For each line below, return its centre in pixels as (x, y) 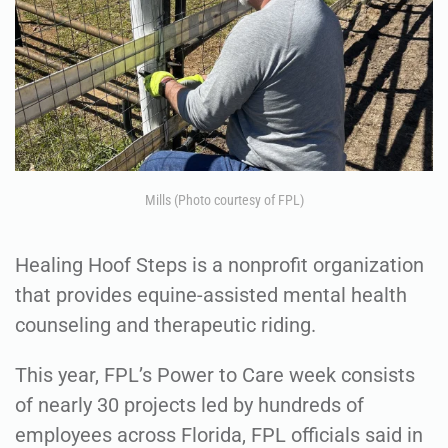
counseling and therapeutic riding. (165, 325)
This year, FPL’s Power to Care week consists (215, 375)
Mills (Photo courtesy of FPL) (224, 200)
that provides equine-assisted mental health (211, 295)
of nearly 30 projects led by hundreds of (189, 405)
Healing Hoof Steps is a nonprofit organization (219, 265)
